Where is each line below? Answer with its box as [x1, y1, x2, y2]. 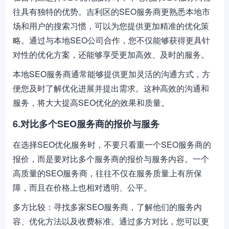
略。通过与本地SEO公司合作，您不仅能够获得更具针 [13, 34, 210, 46]
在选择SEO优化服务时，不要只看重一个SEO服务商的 [13, 139, 211, 150]
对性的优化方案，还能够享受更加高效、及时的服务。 [13, 49, 209, 60]
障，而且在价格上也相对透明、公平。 [13, 181, 152, 193]
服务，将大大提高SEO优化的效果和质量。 [13, 97, 169, 108]
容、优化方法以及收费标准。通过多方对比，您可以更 [13, 215, 209, 227]
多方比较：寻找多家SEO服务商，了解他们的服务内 [13, 201, 202, 213]
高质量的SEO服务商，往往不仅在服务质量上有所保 [13, 167, 202, 179]
